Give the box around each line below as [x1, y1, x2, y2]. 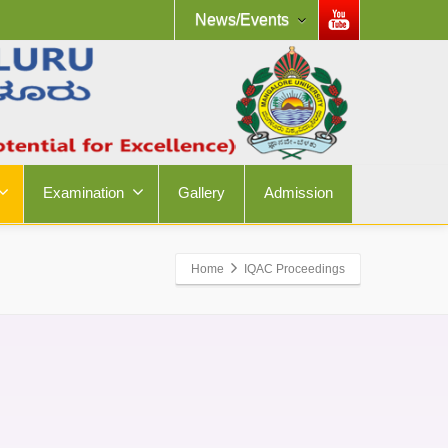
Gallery [178, 184, 225, 202]
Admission [264, 184, 333, 202]
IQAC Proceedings [244, 262, 345, 277]
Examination [43, 184, 124, 202]
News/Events [195, 11, 289, 28]
